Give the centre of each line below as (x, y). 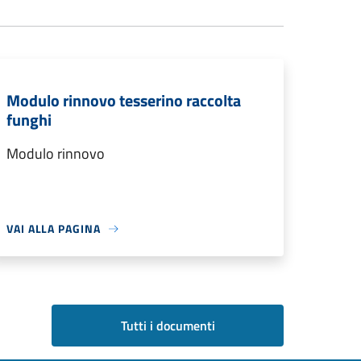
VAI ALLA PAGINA (54, 228)
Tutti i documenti (168, 326)
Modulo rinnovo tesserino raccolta (124, 100)
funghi (29, 120)
